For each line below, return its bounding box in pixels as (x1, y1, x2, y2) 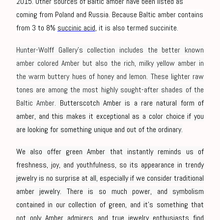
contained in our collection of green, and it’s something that (16, 199, 204, 210)
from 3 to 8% (16, 23, 57, 33)
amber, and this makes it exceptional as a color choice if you (16, 111, 204, 121)
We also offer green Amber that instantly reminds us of (16, 146, 204, 157)
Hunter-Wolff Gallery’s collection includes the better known (16, 45, 204, 55)
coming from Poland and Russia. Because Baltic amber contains (16, 9, 203, 20)
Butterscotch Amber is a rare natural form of (56, 98, 204, 108)
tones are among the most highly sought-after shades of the (16, 84, 204, 95)
